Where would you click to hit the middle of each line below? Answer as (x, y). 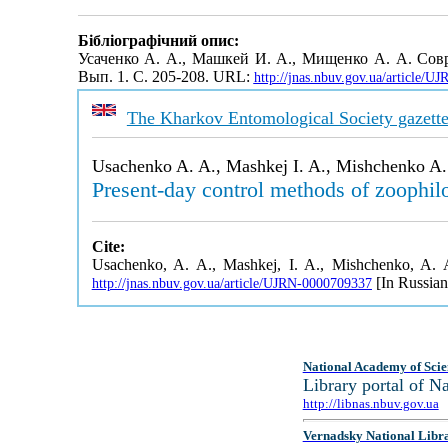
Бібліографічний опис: (158, 41)
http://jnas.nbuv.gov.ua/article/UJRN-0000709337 (231, 283)
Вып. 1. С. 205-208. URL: (165, 77)
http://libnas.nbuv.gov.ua (370, 403)
